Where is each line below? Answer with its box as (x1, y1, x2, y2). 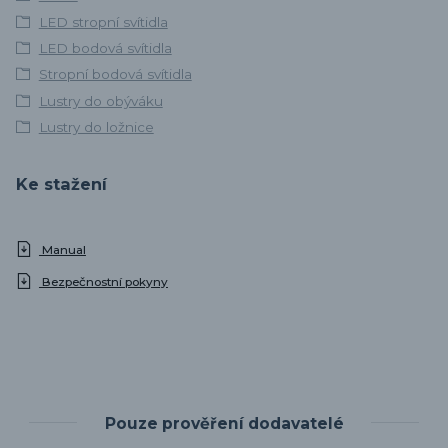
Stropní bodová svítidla (38, 66, 192, 83)
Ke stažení (16, 174, 107, 195)
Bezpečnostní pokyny (38, 275, 168, 290)
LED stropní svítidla (38, 13, 168, 30)
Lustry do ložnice (38, 119, 154, 136)
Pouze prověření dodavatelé (104, 413, 344, 433)
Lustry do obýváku (38, 92, 163, 109)
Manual (38, 243, 86, 258)
